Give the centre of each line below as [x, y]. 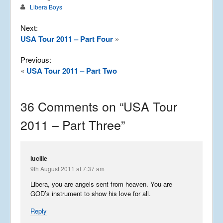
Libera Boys [46, 6]
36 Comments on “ [72, 106]
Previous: [36, 59]
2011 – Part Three [71, 124]
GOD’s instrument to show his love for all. [91, 194]
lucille [39, 158]
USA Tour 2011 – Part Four [67, 39]
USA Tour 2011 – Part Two [72, 70]
